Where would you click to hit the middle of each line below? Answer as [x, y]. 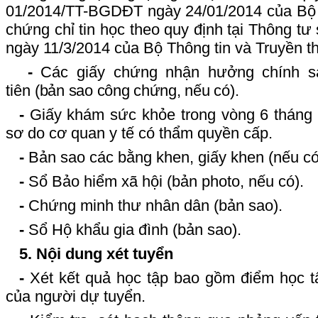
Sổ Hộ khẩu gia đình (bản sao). [132, 229]
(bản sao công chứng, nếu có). [137, 90]
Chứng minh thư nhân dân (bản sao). [153, 205]
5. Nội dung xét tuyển [96, 253]
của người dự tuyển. [76, 296]
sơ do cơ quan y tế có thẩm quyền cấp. [139, 133]
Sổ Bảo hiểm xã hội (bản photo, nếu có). [164, 181]
